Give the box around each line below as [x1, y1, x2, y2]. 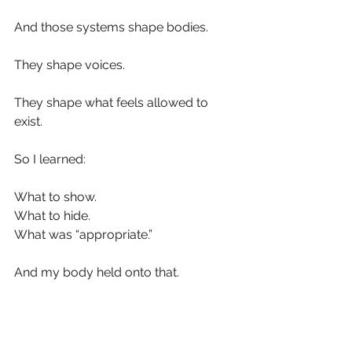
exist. [14, 114, 42, 130]
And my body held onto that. [14, 265, 179, 280]
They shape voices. [14, 57, 125, 73]
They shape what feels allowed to [14, 95, 211, 111]
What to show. [14, 189, 97, 205]
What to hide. [14, 208, 90, 224]
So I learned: [14, 152, 86, 167]
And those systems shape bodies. [14, 20, 208, 35]
